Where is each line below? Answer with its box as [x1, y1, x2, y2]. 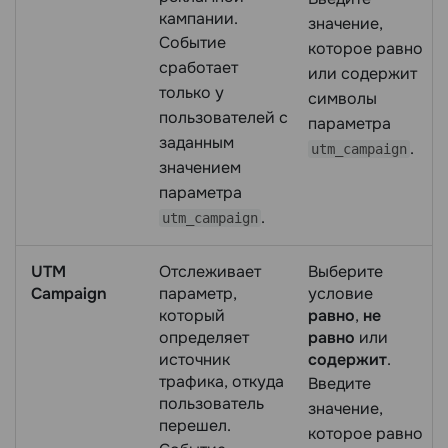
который [159, 305, 225, 327]
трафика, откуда [159, 371, 284, 393]
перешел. [159, 415, 231, 437]
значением [159, 157, 241, 179]
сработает [159, 57, 238, 79]
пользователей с [159, 107, 288, 129]
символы [308, 88, 377, 110]
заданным [159, 132, 234, 154]
